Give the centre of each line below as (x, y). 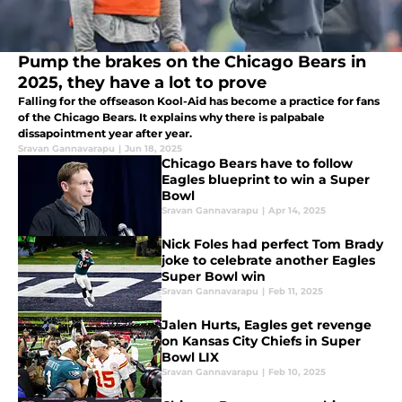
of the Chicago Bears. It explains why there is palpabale (171, 118)
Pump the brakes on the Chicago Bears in (192, 62)
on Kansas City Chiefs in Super (261, 341)
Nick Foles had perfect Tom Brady (272, 245)
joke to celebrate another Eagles (268, 261)
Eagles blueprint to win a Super (266, 180)
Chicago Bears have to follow (257, 164)
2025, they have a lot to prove (142, 83)
